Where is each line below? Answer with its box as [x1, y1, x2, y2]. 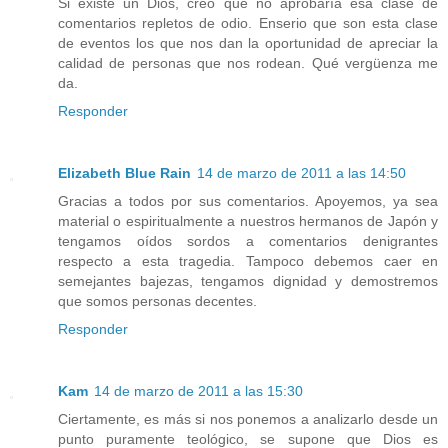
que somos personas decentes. [58, 292, 257, 309]
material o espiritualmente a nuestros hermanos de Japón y [58, 212, 438, 229]
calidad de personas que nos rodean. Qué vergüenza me [58, 54, 438, 71]
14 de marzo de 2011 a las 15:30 [94, 382, 303, 399]
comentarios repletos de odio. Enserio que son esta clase [58, 14, 438, 31]
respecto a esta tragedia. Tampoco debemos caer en [58, 252, 438, 269]
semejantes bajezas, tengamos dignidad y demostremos [58, 272, 438, 289]
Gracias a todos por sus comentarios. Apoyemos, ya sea [58, 192, 438, 209]
